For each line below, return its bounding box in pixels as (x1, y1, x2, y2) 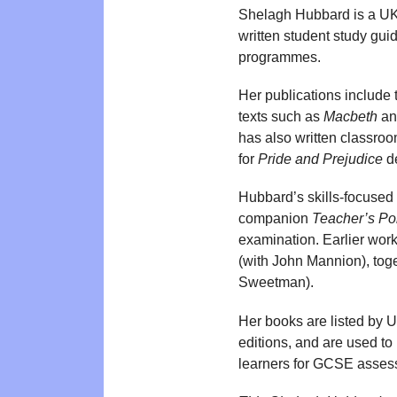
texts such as (238, 109, 323, 125)
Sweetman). (238, 275, 314, 291)
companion (238, 211, 312, 227)
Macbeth (323, 109, 378, 125)
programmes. (238, 50, 321, 65)
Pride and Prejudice (258, 152, 383, 167)
